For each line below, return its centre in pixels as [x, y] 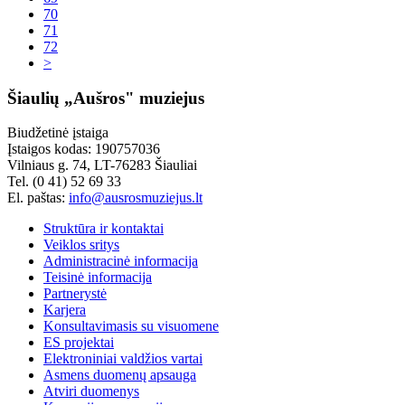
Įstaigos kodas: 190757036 [84, 149]
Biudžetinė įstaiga [58, 133]
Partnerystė [75, 294]
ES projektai [79, 343]
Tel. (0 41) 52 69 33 [64, 182]
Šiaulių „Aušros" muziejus [106, 98]
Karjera [65, 310]
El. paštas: [38, 198]
